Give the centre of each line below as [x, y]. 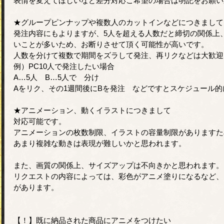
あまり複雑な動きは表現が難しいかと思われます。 [100, 143]
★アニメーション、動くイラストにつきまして [92, 110]
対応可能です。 [40, 121]
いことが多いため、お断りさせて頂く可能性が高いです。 [111, 44]
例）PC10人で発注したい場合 [64, 66]
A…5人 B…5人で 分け [56, 77]
